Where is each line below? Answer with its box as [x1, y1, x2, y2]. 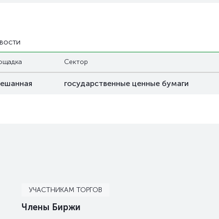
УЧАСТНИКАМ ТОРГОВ [29, 186, 103, 194]
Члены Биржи [22, 202, 81, 213]
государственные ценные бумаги [64, 79, 189, 88]
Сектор [64, 58, 88, 66]
